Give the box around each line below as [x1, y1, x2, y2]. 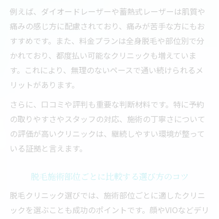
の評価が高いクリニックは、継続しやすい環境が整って [10, 128, 205, 139]
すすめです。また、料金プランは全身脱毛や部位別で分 [10, 35, 204, 46]
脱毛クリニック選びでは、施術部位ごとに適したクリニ [10, 189, 205, 201]
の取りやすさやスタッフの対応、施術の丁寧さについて [10, 113, 205, 125]
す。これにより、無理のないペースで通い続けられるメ [10, 64, 203, 76]
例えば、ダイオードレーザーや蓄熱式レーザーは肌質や [10, 5, 205, 17]
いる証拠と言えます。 [10, 142, 87, 154]
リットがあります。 [10, 79, 79, 90]
